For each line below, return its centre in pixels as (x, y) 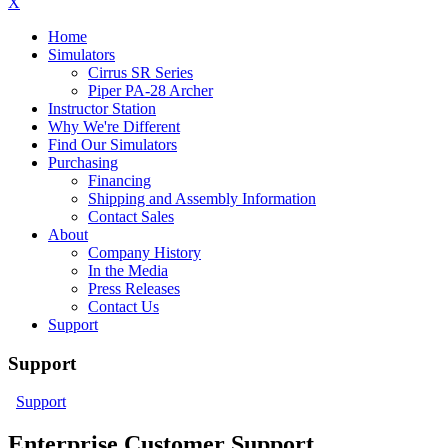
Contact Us (123, 306)
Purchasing (83, 162)
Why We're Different (114, 126)
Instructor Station (102, 108)
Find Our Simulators (112, 144)
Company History (144, 252)
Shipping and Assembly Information (202, 198)
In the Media (128, 270)
